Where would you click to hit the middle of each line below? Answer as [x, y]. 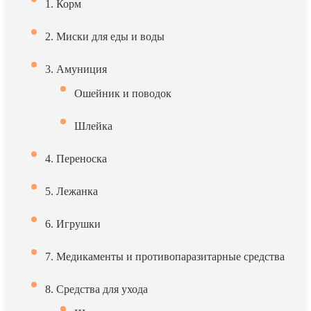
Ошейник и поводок [123, 93]
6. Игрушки [73, 224]
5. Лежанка [72, 191]
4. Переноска [76, 159]
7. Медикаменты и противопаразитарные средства [165, 257]
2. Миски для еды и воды [105, 36]
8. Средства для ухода [96, 289]
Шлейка [93, 126]
